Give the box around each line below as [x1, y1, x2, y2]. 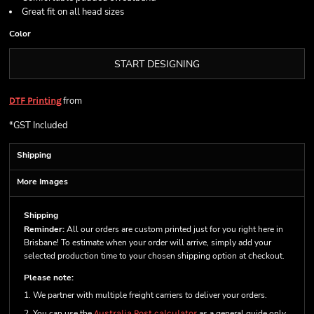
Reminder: [24, 224, 64, 235]
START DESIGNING [114, 57, 200, 71]
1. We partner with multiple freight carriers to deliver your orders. [24, 289, 267, 301]
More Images [17, 176, 68, 187]
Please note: [24, 272, 74, 283]
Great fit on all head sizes [22, 6, 124, 18]
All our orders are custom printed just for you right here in [64, 224, 283, 235]
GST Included [13, 119, 68, 132]
